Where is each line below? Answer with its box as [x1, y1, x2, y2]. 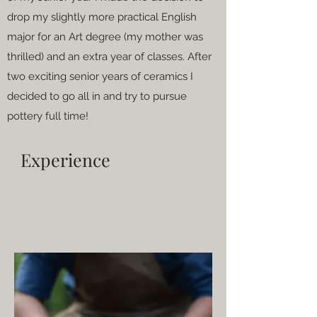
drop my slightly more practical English [7, 10, 197, 23]
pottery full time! [7, 109, 88, 122]
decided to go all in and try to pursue [7, 89, 187, 103]
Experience [21, 147, 110, 171]
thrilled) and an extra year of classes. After [7, 50, 212, 63]
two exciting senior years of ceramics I [7, 69, 193, 83]
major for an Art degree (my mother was [7, 30, 203, 43]
